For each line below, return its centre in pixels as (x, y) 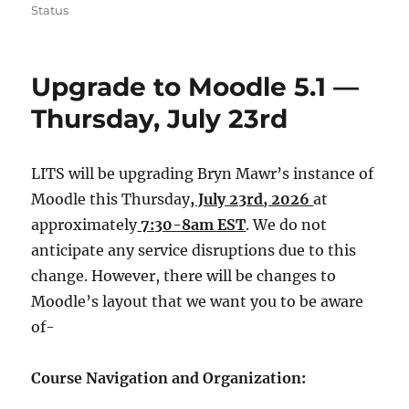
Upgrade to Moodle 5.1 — (195, 86)
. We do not (287, 224)
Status (50, 10)
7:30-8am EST (192, 224)
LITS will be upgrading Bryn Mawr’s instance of (203, 173)
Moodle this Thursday (111, 199)
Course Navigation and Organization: (169, 378)
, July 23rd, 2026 (252, 199)
